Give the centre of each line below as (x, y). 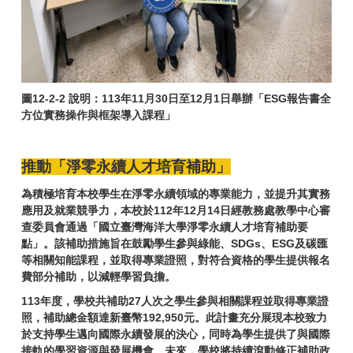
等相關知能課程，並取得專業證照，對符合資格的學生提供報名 (176, 260)
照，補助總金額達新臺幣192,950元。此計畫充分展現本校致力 (174, 318)
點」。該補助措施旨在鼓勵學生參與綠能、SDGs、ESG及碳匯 (175, 244)
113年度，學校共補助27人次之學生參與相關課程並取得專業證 (175, 301)
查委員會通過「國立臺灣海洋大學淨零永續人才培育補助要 (165, 227)
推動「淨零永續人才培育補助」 (126, 167)
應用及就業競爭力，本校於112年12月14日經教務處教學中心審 (176, 211)
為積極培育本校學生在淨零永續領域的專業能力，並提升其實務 (176, 194)
